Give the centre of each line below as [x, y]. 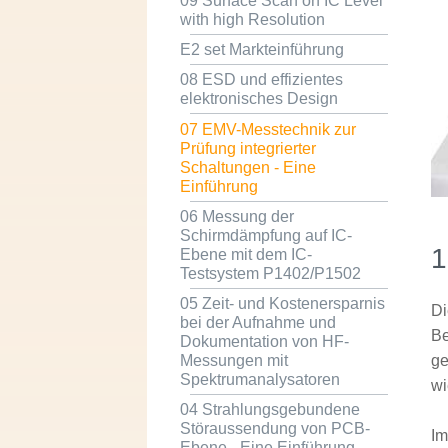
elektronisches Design [258, 99]
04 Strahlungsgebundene [269, 410]
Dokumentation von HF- [264, 341]
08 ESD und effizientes [261, 80]
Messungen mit [233, 360]
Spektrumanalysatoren [259, 379]
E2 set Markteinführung [261, 50]
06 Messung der [236, 216]
